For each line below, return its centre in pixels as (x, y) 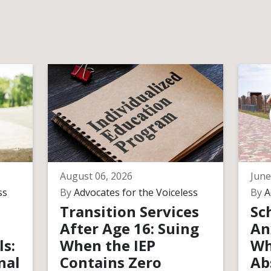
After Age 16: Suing (129, 228)
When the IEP (107, 245)
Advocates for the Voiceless (134, 192)
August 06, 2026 (96, 176)
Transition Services (129, 211)
